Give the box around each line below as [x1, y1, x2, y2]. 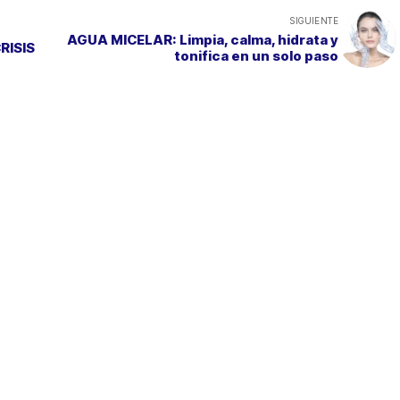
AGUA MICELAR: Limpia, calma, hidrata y [67, 30, 338, 48]
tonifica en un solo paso [174, 46, 338, 64]
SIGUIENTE [290, 14, 338, 26]
